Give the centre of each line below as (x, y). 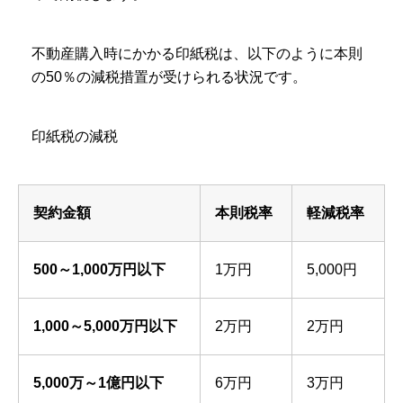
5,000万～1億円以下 (99, 383)
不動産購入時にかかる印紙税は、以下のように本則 (197, 54)
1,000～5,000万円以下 (105, 327)
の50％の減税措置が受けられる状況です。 (169, 77)
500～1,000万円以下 (99, 270)
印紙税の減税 (75, 137)
